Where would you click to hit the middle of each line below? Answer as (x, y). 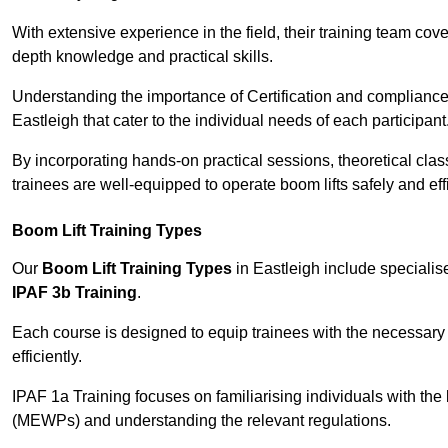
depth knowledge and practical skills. (142, 57)
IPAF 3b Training (74, 293)
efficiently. (47, 357)
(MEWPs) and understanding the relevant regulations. (201, 421)
